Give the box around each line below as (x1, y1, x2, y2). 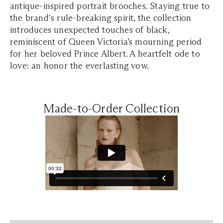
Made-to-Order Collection (43, 101, 180, 115)
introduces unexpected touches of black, (10, 24, 169, 35)
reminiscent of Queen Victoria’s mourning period (10, 36, 202, 47)
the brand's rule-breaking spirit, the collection (10, 12, 192, 23)
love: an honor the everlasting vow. (10, 60, 151, 71)
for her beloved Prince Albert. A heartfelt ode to (10, 48, 200, 59)
